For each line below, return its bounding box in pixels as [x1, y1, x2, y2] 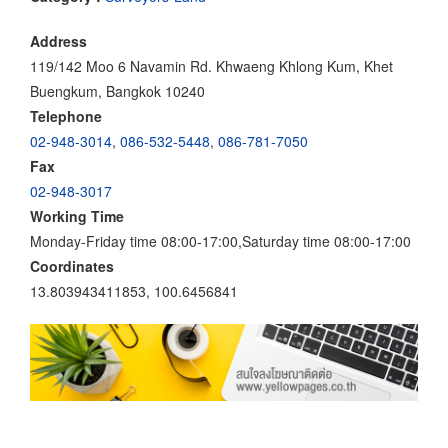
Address [30, 30, 87, 51]
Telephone [30, 105, 102, 126]
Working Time [30, 205, 124, 226]
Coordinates [30, 255, 114, 276]
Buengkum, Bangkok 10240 [30, 80, 205, 101]
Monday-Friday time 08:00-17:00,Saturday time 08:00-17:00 [30, 230, 411, 251]
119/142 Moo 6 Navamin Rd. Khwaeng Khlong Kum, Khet [30, 55, 393, 76]
